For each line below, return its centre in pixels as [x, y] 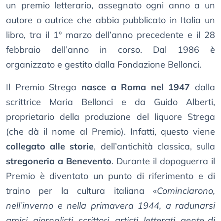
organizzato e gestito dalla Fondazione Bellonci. [104, 65]
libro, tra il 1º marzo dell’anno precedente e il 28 [110, 35]
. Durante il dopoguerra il [163, 161]
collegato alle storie [50, 147]
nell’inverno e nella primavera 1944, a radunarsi [110, 206]
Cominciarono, [186, 191]
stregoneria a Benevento [59, 161]
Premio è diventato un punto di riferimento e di [110, 176]
